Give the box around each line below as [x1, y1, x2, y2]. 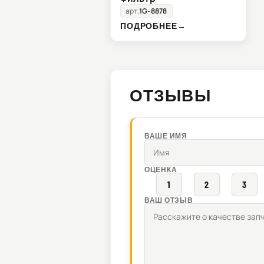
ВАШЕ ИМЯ [144, 131, 187, 140]
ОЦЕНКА [144, 165, 177, 174]
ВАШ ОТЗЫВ [144, 196, 193, 204]
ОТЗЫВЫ [130, 85, 211, 105]
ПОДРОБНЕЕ [120, 21, 177, 31]
